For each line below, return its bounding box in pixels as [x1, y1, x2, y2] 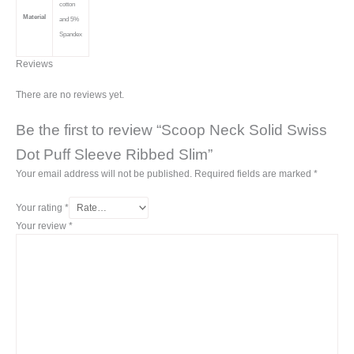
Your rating [16, 201, 65, 213]
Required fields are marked [194, 168, 314, 179]
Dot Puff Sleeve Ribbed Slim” [16, 145, 213, 163]
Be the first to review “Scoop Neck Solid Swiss [16, 121, 327, 138]
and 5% [59, 15, 79, 23]
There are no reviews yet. [16, 88, 124, 100]
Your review [16, 220, 69, 232]
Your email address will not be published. [16, 168, 192, 179]
